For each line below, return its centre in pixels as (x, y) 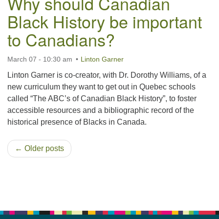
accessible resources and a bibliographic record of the (101, 110)
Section (20, 190)
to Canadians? (61, 39)
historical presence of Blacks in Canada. (77, 122)
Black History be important (105, 21)
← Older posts (39, 148)
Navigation (26, 202)
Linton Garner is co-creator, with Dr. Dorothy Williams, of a (107, 75)
